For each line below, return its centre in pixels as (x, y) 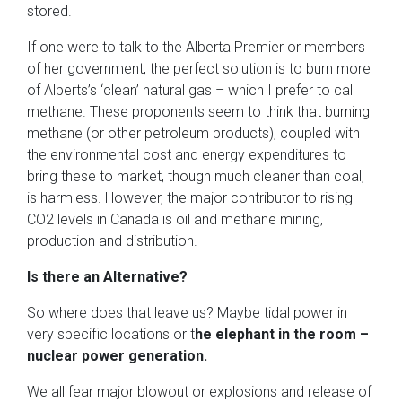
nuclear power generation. (117, 355)
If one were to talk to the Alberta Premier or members (196, 47)
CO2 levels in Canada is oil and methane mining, (175, 219)
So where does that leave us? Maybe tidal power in (187, 312)
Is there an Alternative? (107, 276)
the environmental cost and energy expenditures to (187, 154)
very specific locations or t (111, 334)
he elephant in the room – (282, 334)
